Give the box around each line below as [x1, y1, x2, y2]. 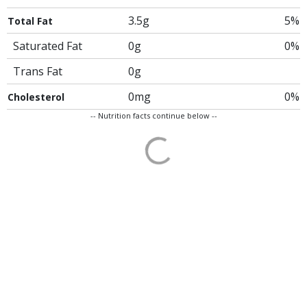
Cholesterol [8, 90, 64, 103]
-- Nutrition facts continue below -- [90, 110, 217, 121]
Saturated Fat [13, 38, 82, 53]
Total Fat [8, 14, 53, 27]
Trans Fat [13, 64, 62, 79]
